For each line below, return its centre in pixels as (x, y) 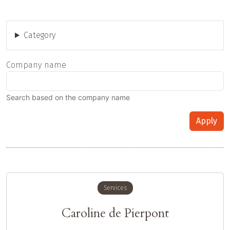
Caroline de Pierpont (115, 214)
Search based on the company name (68, 97)
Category (39, 35)
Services (115, 188)
